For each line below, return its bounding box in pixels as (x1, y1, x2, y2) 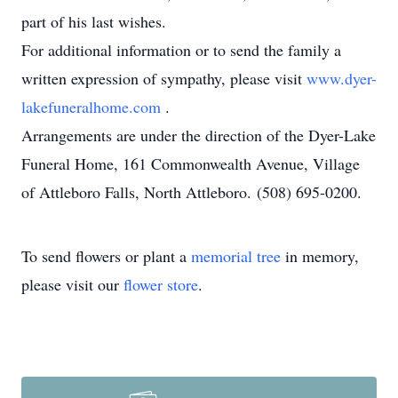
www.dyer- (306, 68, 377, 89)
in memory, (281, 245, 359, 267)
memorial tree (191, 245, 281, 267)
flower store (123, 274, 198, 295)
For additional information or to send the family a (21, 39, 341, 60)
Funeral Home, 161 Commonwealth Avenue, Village (21, 153, 360, 174)
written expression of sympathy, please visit (21, 68, 306, 89)
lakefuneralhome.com (21, 96, 165, 117)
